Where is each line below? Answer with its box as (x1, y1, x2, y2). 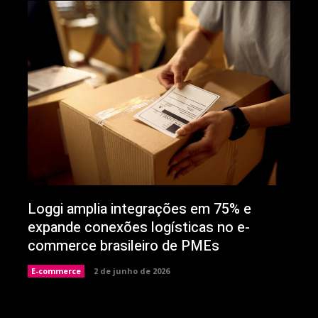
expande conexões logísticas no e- (27, 216, 250, 238)
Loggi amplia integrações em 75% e (27, 198, 251, 219)
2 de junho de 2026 (93, 265, 170, 276)
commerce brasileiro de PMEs (27, 235, 219, 256)
